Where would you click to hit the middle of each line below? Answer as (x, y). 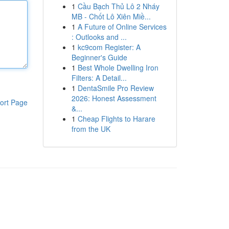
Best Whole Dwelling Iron (118, 67)
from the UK (91, 129)
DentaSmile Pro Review (116, 88)
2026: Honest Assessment (114, 98)
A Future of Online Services (122, 27)
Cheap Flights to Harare (116, 119)
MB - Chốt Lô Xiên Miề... (111, 16)
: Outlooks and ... (99, 37)
